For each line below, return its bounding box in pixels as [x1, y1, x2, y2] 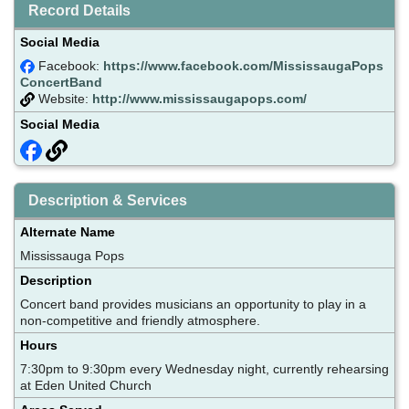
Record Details [28, 2, 131, 18]
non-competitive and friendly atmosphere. [20, 312, 260, 328]
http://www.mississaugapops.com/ [92, 91, 307, 107]
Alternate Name [20, 224, 115, 239]
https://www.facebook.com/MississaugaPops [103, 58, 383, 73]
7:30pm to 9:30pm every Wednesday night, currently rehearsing [20, 361, 389, 376]
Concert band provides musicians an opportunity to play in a [20, 296, 366, 311]
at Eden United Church [20, 377, 152, 393]
